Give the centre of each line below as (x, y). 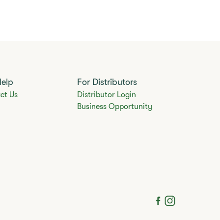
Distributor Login (107, 95)
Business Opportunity (115, 106)
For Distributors (107, 82)
